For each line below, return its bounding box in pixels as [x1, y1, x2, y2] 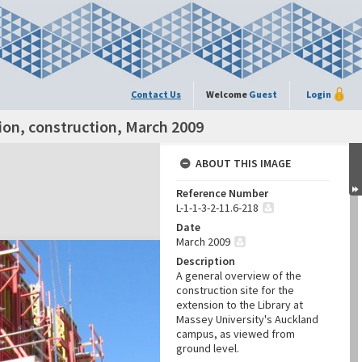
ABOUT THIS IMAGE [196, 156, 291, 170]
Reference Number [176, 186, 268, 200]
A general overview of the [176, 268, 301, 283]
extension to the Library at [176, 297, 303, 312]
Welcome [206, 88, 249, 100]
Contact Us [131, 88, 181, 100]
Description [176, 254, 235, 268]
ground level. [176, 341, 239, 356]
